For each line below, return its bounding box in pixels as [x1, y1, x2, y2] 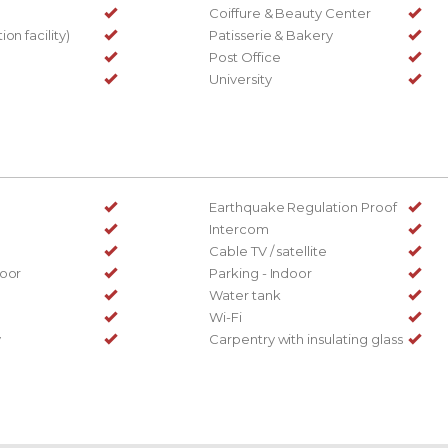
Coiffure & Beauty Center [209, 4, 371, 21]
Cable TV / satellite [209, 242, 328, 259]
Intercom [209, 220, 269, 237]
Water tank [209, 286, 281, 303]
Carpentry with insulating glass [209, 330, 403, 347]
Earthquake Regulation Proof [209, 198, 397, 215]
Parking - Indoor [209, 264, 313, 281]
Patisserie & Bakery [209, 26, 334, 43]
